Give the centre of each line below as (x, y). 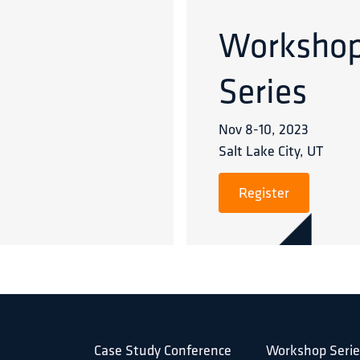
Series (263, 94)
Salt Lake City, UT (271, 152)
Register (264, 192)
